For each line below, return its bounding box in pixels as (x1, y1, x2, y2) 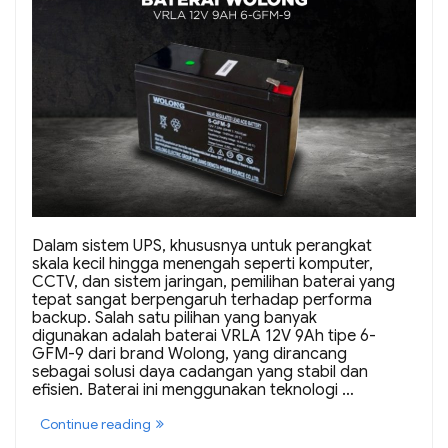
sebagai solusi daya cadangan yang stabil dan (32, 362, 368, 383)
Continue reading (40, 415, 151, 434)
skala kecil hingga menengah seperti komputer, (32, 254, 373, 275)
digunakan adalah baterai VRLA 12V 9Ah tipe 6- (32, 326, 376, 347)
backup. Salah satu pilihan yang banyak (32, 308, 317, 329)
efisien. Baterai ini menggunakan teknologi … (32, 380, 354, 401)
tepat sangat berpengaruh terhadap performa (32, 290, 372, 311)
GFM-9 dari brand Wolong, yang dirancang (32, 344, 347, 365)
